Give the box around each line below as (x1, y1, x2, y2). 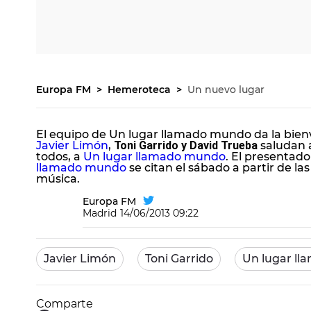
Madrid (83, 207, 117, 219)
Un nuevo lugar (187, 83, 264, 96)
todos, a (36, 150, 83, 163)
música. (36, 172, 80, 185)
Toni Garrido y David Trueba (111, 139, 258, 152)
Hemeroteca (108, 83, 174, 96)
